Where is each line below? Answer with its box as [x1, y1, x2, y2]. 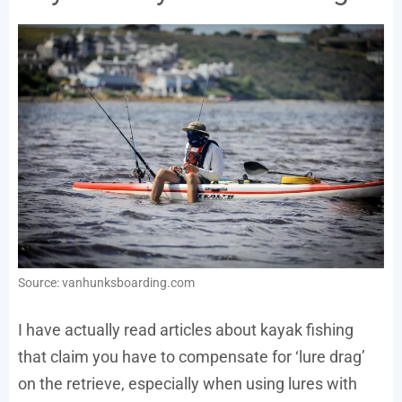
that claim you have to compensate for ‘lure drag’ [18, 347, 365, 367]
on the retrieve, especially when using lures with [18, 374, 357, 394]
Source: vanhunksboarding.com [18, 275, 195, 291]
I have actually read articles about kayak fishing [18, 320, 354, 340]
